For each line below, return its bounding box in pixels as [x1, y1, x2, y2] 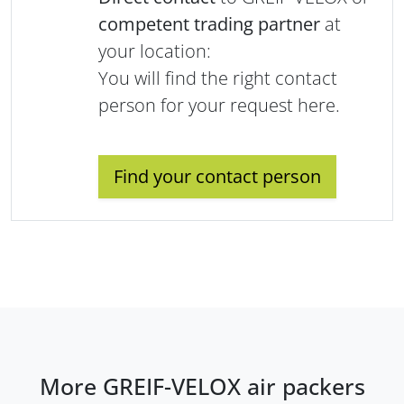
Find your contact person [114, 164, 321, 189]
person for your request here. [98, 93, 340, 118]
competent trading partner [98, 12, 320, 37]
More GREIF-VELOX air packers [39, 371, 365, 402]
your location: [98, 39, 211, 64]
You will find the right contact [98, 66, 337, 91]
